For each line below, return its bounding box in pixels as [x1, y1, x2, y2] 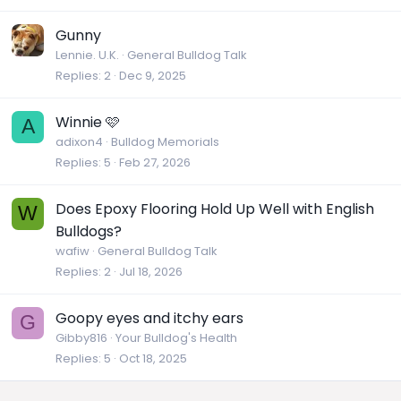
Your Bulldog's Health [115, 328, 237, 346]
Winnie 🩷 [55, 111, 120, 132]
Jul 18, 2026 [119, 262, 183, 280]
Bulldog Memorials [111, 132, 219, 150]
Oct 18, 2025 [119, 349, 187, 367]
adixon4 [55, 132, 103, 150]
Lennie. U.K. [55, 46, 119, 64]
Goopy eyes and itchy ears [55, 307, 243, 328]
